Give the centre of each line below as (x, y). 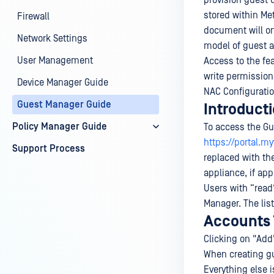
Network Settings (52, 39)
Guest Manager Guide (64, 105)
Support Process (49, 149)
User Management (55, 61)
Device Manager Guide (63, 83)
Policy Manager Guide (60, 127)
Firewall (33, 17)
